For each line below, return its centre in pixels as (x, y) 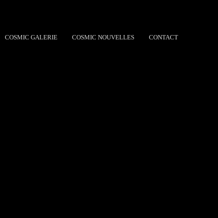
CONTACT (163, 37)
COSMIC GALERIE (31, 37)
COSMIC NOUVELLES (103, 37)
